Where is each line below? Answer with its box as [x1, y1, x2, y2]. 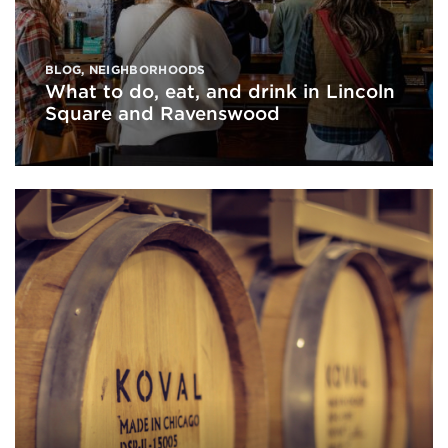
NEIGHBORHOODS [88, 62, 206, 78]
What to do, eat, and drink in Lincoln [45, 80, 395, 103]
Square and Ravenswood [45, 102, 280, 125]
